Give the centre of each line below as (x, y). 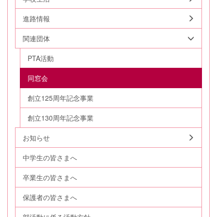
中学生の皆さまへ (50, 158)
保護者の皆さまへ (50, 197)
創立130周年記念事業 (61, 118)
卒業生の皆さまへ (50, 178)
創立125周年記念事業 (61, 98)
